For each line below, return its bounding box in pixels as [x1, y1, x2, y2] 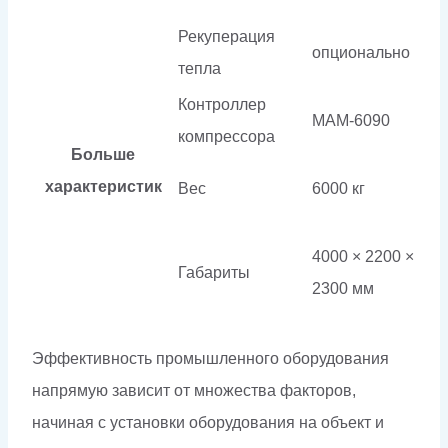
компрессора [178, 127, 275, 145]
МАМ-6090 [312, 111, 390, 129]
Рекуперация [178, 27, 275, 45]
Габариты [178, 263, 250, 281]
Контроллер [178, 95, 266, 113]
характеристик [44, 177, 162, 195]
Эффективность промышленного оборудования [32, 349, 389, 367]
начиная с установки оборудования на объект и [32, 413, 384, 431]
